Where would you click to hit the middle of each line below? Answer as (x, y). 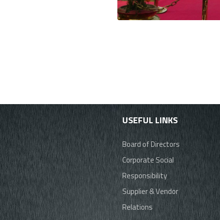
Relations (138, 207)
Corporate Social (148, 160)
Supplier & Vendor (151, 191)
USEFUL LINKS (150, 120)
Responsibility (145, 175)
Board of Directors (151, 144)
